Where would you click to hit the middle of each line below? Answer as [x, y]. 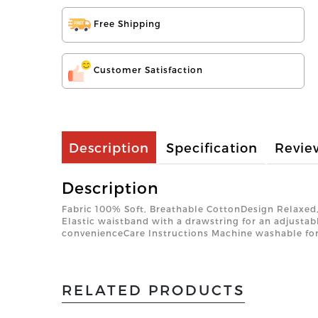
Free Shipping [126, 24]
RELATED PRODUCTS [153, 290]
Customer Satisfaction [147, 70]
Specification [212, 147]
